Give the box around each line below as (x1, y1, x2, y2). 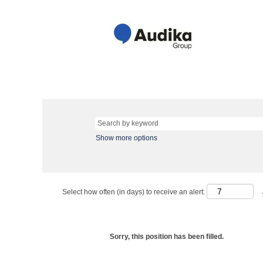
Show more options (96, 134, 157, 142)
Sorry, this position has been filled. (110, 232, 224, 241)
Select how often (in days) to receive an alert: (62, 188, 205, 196)
